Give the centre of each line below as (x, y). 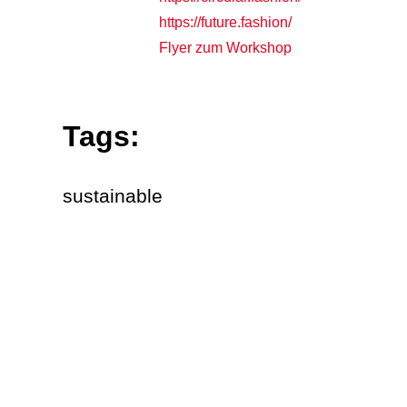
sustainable (113, 195)
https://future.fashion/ (225, 22)
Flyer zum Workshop (225, 47)
